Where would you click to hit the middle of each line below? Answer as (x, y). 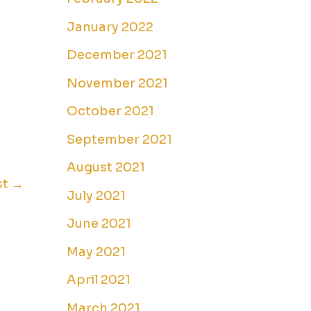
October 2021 (110, 111)
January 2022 (110, 27)
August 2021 (106, 168)
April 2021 (99, 280)
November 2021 (117, 83)
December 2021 (117, 55)
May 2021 (96, 252)
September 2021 (119, 139)
